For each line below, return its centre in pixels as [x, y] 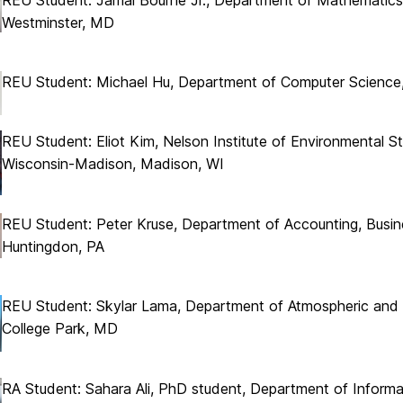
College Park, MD [60, 329]
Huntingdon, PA [53, 246]
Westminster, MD [58, 22]
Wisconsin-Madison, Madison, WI [113, 164]
